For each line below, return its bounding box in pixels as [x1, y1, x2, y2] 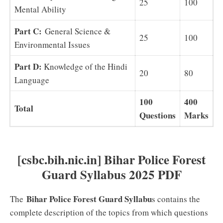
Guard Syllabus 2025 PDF [41, 165, 182, 184]
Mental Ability [14, 3, 66, 15]
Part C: [14, 24, 42, 37]
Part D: [14, 60, 42, 73]
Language [14, 74, 49, 86]
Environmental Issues [14, 38, 90, 50]
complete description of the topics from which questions [10, 207, 208, 218]
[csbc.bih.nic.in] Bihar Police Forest [17, 150, 206, 169]
